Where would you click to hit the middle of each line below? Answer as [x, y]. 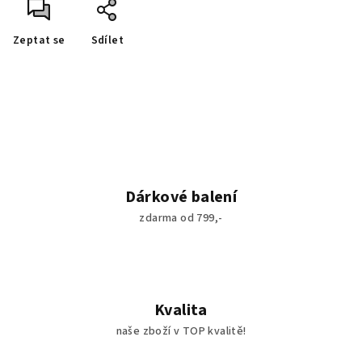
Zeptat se [39, 40]
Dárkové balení [181, 197]
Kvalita [181, 310]
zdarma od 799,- [181, 218]
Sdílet [107, 40]
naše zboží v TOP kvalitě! [181, 331]
